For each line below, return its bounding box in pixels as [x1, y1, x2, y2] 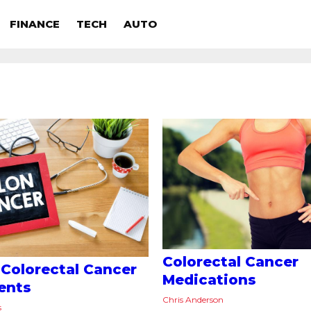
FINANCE [10, 17, 60, 31]
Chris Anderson [162, 294, 224, 305]
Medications [162, 271, 256, 289]
